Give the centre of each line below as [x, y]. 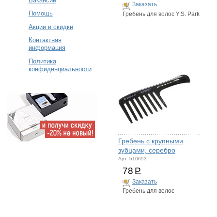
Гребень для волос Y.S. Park [161, 14]
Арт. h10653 [132, 159]
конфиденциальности [60, 69]
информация [47, 48]
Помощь [40, 14]
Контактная [45, 40]
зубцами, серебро [147, 150]
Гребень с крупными [150, 141]
